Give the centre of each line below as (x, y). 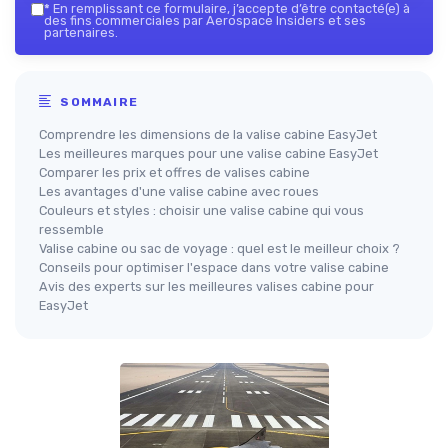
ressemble (71, 230)
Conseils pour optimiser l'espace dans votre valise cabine (214, 268)
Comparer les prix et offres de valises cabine (174, 173)
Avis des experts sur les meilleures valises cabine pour (206, 287)
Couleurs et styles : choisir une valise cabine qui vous (201, 211)
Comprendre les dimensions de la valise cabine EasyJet (208, 135)
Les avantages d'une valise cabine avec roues (179, 192)
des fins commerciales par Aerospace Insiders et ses (205, 21)
